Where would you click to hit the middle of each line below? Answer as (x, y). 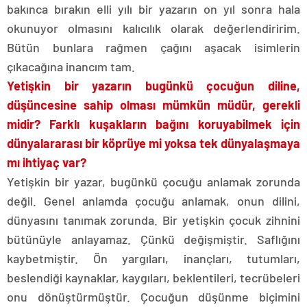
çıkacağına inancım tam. (71, 66)
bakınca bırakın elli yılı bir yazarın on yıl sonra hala (153, 9)
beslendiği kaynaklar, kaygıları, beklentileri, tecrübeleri (153, 278)
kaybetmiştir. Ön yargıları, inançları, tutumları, (153, 258)
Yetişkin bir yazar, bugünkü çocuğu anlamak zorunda (153, 182)
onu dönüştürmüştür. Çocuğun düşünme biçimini (153, 297)
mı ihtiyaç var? (47, 162)
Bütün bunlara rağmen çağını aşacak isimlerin (153, 47)
